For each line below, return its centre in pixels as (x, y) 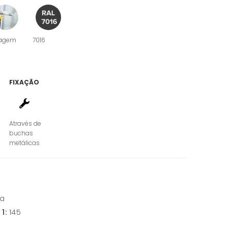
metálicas (24, 143)
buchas (21, 133)
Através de (25, 124)
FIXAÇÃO (24, 82)
